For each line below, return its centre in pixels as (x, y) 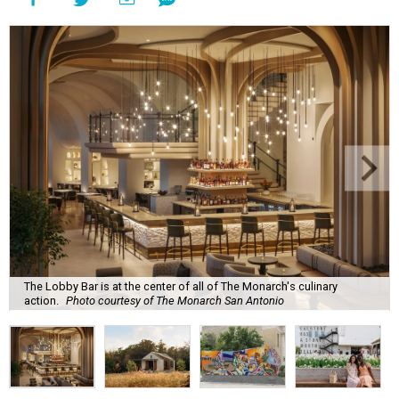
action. (41, 301)
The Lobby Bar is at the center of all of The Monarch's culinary (181, 287)
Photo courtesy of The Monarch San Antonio (175, 301)
